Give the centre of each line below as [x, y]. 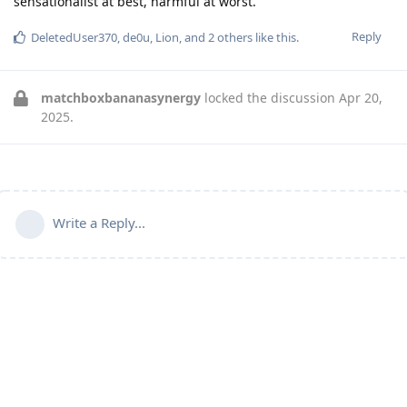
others [233, 38]
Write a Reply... [99, 223]
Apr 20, [361, 98]
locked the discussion [270, 98]
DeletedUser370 [74, 38]
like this [274, 38]
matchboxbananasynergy [121, 98]
